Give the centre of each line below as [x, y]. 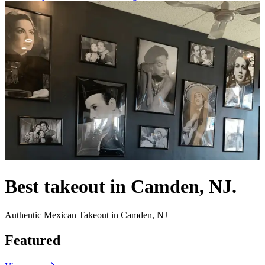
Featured [33, 240]
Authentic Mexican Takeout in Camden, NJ [86, 215]
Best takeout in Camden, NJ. [121, 186]
